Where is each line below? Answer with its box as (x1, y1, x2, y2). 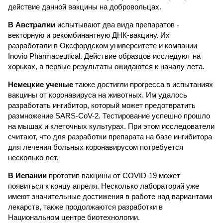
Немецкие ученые (8, 80, 73, 89)
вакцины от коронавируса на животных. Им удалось (8, 91, 187, 99)
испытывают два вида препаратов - (55, 20, 179, 29)
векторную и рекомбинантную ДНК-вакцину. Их (8, 31, 170, 39)
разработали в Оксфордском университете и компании (8, 41, 197, 50)
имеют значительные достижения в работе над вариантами (8, 192, 212, 201)
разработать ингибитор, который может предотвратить (8, 101, 196, 110)
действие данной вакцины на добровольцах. (8, 2, 161, 11)
